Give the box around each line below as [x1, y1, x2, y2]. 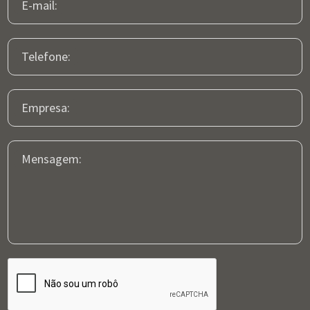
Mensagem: [21, 150, 82, 167]
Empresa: [21, 99, 71, 116]
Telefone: [21, 48, 71, 64]
